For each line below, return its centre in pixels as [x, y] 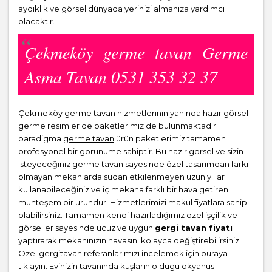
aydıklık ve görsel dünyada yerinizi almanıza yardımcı [121, 8]
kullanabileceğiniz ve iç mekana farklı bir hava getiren [123, 189]
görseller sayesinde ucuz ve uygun [87, 228]
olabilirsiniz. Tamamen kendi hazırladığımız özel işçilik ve [128, 215]
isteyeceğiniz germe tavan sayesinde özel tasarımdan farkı [133, 164]
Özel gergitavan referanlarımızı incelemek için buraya [123, 253]
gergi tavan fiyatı [194, 228]
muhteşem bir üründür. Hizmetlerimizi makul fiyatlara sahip [133, 202]
